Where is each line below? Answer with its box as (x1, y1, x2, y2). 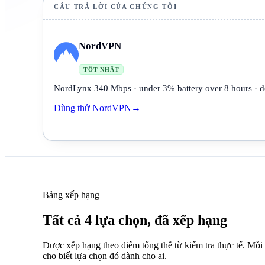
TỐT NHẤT (83, 66, 119, 73)
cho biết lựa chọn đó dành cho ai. (43, 250, 167, 261)
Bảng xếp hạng (43, 189, 99, 200)
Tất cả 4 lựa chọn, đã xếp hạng (43, 212, 227, 228)
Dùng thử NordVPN (54, 102, 131, 113)
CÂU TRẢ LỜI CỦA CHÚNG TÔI (54, 2, 177, 10)
